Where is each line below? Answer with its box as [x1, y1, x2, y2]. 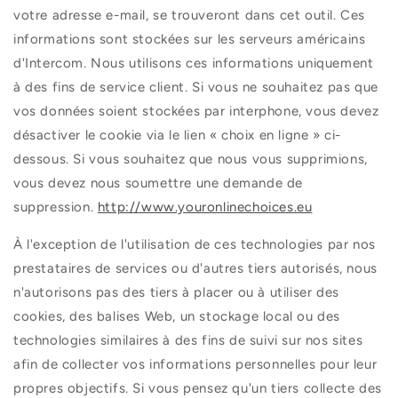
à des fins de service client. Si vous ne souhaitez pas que [13, 78, 378, 95]
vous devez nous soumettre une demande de [13, 174, 304, 191]
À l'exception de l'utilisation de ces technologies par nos [13, 235, 376, 252]
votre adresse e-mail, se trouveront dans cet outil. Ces [13, 6, 366, 23]
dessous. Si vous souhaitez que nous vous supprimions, [13, 150, 368, 167]
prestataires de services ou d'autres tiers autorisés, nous [13, 259, 378, 276]
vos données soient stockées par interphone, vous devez [13, 102, 379, 119]
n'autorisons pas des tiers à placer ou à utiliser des [13, 283, 339, 300]
